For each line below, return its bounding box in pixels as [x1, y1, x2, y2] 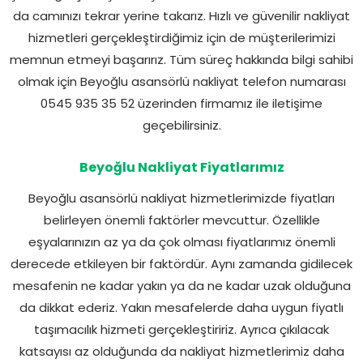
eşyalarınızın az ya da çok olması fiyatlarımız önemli [28, 233, 335, 250]
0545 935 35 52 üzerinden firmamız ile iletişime [41, 94, 322, 112]
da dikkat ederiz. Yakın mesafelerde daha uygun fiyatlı [19, 298, 344, 316]
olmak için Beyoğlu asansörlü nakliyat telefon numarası [17, 72, 346, 90]
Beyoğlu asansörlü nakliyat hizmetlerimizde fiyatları [28, 189, 335, 207]
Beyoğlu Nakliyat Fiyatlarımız [79, 157, 284, 177]
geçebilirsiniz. [142, 116, 221, 134]
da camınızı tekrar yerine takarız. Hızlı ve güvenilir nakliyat [13, 6, 350, 24]
